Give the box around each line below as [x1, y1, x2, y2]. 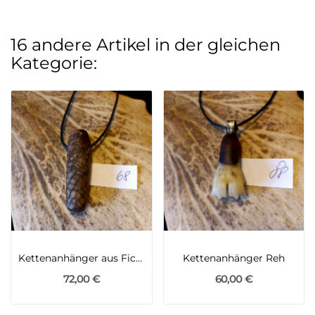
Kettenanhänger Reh [182, 252, 285, 265]
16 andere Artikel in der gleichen [11, 34, 281, 55]
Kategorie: [11, 52, 97, 73]
